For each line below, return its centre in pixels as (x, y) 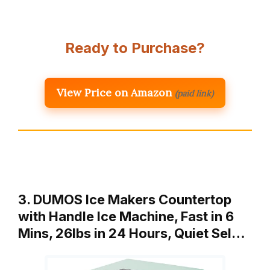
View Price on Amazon (114, 93)
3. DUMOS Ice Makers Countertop (125, 200)
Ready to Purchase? (135, 48)
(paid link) (194, 94)
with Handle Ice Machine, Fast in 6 (126, 217)
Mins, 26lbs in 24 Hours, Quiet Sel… (132, 234)
